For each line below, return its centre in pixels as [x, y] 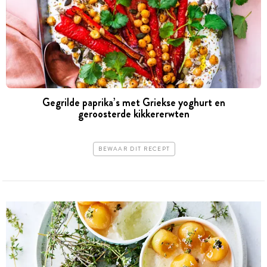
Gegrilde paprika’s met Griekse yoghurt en [133, 102]
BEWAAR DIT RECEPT [134, 149]
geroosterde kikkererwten [133, 114]
